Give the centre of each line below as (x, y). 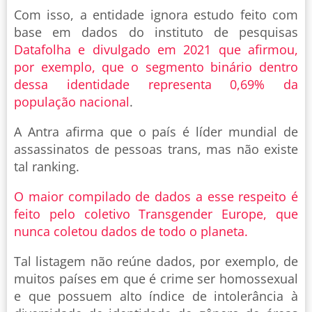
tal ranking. (48, 167)
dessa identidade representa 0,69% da (156, 85)
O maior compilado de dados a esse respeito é (156, 197)
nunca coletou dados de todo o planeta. (133, 232)
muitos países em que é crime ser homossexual (156, 279)
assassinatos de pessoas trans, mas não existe (156, 149)
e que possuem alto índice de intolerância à (156, 296)
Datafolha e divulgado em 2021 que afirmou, (156, 50)
